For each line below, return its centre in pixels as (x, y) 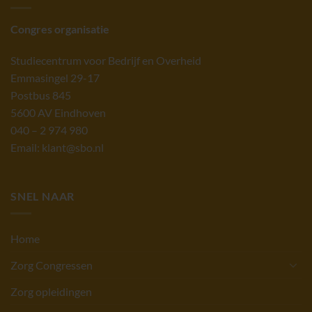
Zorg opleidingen (51, 291)
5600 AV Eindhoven (58, 113)
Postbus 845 (41, 95)
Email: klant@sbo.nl (57, 148)
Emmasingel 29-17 (55, 78)
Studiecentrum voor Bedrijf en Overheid (106, 61)
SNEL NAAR (43, 196)
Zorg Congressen (52, 265)
